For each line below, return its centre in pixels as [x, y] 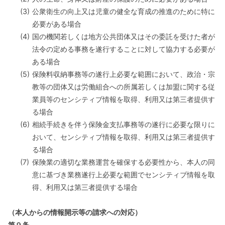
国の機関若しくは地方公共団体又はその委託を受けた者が [124, 36]
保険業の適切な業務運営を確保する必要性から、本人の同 [124, 162]
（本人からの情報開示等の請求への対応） [75, 212]
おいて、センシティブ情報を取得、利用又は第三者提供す [124, 137]
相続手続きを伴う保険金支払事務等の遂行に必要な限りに [124, 124]
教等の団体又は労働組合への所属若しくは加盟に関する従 [124, 87]
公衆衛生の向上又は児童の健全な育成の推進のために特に [124, 11]
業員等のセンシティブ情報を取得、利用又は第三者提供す [124, 99]
